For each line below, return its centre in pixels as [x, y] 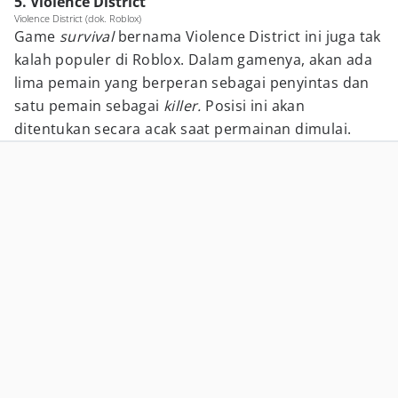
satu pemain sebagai [89, 106]
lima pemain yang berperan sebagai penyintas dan [192, 83]
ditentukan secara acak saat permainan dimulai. [183, 129]
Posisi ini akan [255, 106]
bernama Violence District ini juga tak [249, 36]
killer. [185, 106]
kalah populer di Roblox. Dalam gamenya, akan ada [194, 60]
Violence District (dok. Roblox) [78, 18]
